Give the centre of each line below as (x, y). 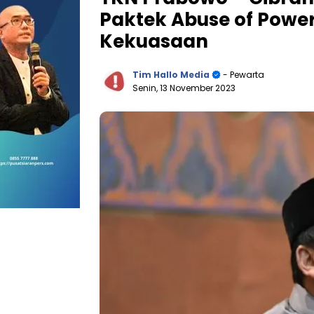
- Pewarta (243, 74)
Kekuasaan (154, 41)
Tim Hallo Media (171, 74)
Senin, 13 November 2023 (184, 88)
